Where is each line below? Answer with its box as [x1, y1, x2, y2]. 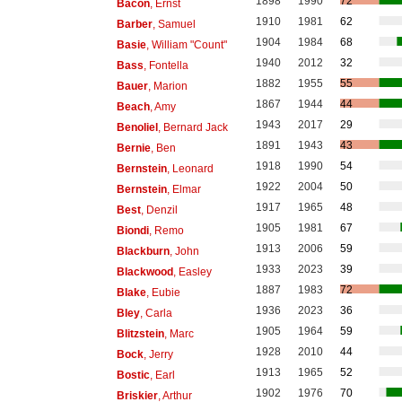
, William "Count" [145, 38, 227, 51]
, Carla [139, 306, 172, 319]
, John [169, 244, 199, 258]
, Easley [172, 265, 212, 278]
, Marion [147, 79, 188, 92]
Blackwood [116, 265, 173, 278]
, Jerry [143, 347, 173, 361]
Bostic [116, 368, 150, 381]
